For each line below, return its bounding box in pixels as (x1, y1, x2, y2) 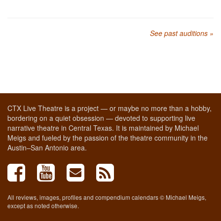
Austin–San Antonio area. (7, 143, 87, 152)
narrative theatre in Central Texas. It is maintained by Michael (7, 123, 199, 133)
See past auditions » (150, 28, 214, 38)
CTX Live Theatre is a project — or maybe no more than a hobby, (7, 103, 212, 113)
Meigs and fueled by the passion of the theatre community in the (7, 133, 208, 143)
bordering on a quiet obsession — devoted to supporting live (7, 113, 195, 123)
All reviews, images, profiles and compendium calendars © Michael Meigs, (7, 193, 206, 201)
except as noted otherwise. (7, 201, 79, 210)
